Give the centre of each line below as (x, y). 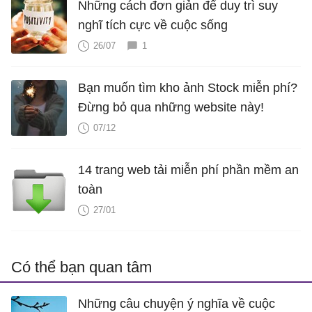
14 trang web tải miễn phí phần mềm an (188, 170)
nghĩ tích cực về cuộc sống (153, 25)
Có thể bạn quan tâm (81, 267)
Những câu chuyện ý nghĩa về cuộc (177, 303)
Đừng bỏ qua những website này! (171, 107)
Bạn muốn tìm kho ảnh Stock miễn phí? (188, 87)
